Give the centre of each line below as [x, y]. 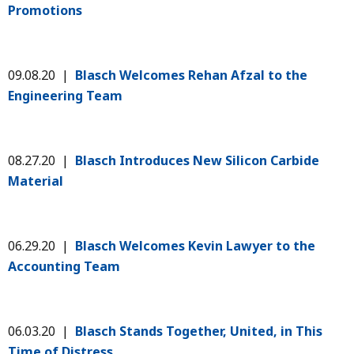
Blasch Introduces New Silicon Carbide [197, 160]
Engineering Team [65, 95]
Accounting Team [64, 266]
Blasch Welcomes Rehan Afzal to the [191, 75]
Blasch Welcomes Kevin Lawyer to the [195, 245]
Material [36, 181]
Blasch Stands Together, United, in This [199, 331]
